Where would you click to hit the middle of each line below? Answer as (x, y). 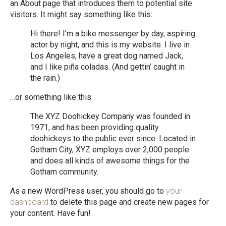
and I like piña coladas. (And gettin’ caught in (107, 67)
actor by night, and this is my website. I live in (110, 45)
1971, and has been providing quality (95, 127)
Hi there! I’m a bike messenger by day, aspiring (113, 34)
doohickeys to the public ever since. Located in (113, 138)
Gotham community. (64, 172)
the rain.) (45, 78)
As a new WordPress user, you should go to (88, 191)
